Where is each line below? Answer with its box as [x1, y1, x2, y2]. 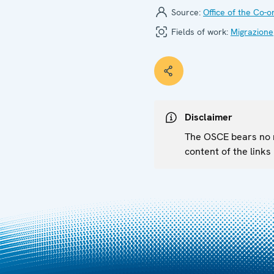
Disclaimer [185, 110, 232, 124]
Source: [169, 6, 203, 18]
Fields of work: [169, 26, 231, 37]
